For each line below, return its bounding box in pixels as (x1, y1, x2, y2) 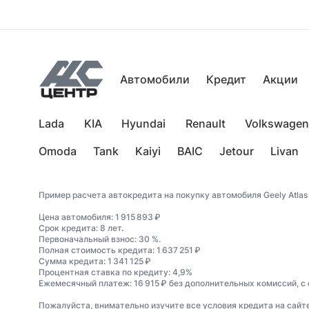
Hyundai (121, 117, 166, 130)
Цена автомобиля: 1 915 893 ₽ (39, 212, 161, 222)
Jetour (219, 144, 254, 158)
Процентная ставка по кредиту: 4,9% (39, 267, 192, 277)
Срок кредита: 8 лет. (39, 223, 123, 233)
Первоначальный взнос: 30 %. (39, 234, 161, 244)
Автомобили (120, 72, 190, 86)
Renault (185, 117, 226, 130)
